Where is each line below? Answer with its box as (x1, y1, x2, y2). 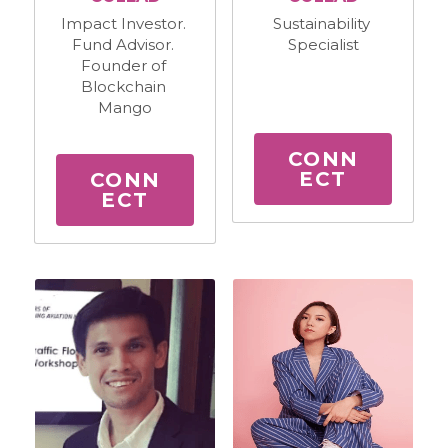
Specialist (287, 34, 359, 54)
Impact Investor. (60, 13, 186, 33)
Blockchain (80, 76, 166, 96)
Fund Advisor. (72, 34, 174, 54)
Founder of (80, 55, 166, 75)
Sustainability (272, 13, 370, 33)
